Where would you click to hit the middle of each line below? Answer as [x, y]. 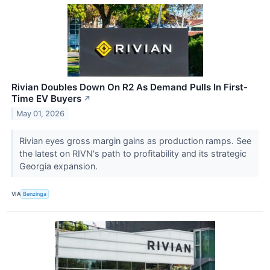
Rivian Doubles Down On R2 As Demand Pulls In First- [130, 87]
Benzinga [35, 194]
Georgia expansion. [59, 166]
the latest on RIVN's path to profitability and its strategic [133, 153]
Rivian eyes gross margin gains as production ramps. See [135, 140]
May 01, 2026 [41, 113]
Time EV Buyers [46, 98]
